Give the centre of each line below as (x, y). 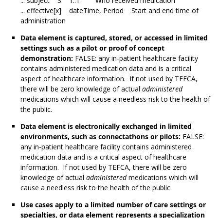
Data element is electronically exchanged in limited (106, 127)
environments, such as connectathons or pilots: (101, 137)
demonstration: (48, 58)
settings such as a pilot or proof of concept (92, 48)
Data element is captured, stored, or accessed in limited (114, 38)
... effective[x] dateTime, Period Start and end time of (109, 11)
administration (43, 21)
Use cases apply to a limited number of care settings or (113, 205)
